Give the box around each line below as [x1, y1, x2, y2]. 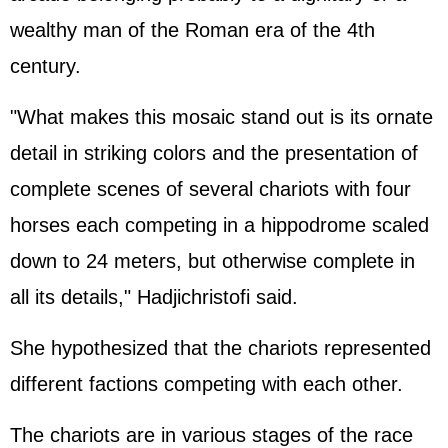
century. [10, 55, 81, 77]
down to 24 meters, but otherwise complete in [10, 250, 415, 272]
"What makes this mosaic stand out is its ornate [10, 106, 433, 128]
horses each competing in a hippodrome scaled [10, 214, 429, 236]
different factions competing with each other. [10, 373, 403, 395]
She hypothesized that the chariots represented [10, 337, 431, 359]
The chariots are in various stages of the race [10, 424, 413, 446]
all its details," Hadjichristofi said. [10, 286, 298, 308]
